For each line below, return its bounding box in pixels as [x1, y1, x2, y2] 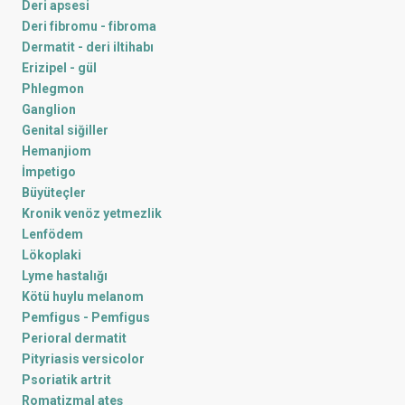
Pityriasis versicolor [22, 352, 145, 366]
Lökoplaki [22, 248, 81, 262]
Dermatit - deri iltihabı [22, 40, 154, 54]
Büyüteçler [22, 185, 86, 200]
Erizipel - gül [22, 61, 97, 75]
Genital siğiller [22, 123, 108, 137]
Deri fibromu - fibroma [22, 19, 156, 33]
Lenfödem [22, 227, 83, 241]
